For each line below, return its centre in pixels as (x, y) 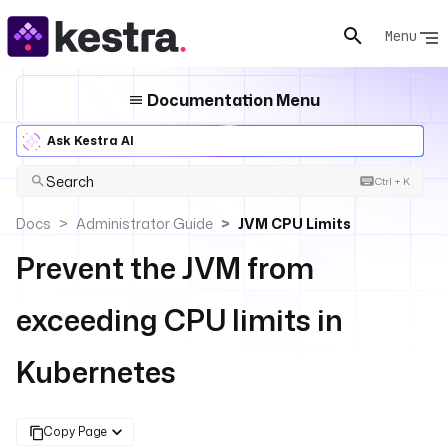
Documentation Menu (232, 100)
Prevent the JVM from (165, 268)
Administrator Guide (144, 223)
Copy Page (75, 431)
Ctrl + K (392, 181)
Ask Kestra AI (90, 140)
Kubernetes (96, 372)
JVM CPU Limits (294, 223)
